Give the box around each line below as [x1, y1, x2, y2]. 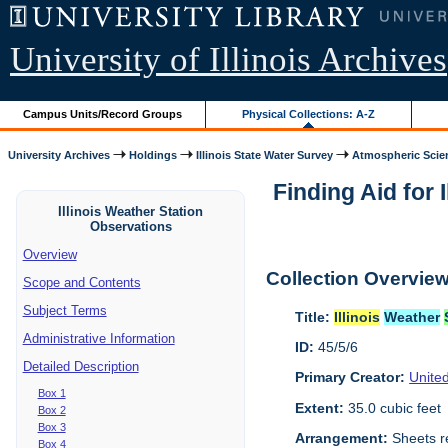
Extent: [295, 399, 345, 416]
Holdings [129, 148, 178, 161]
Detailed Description [22, 358, 139, 374]
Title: [295, 308, 331, 325]
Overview [22, 246, 77, 262]
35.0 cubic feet [344, 399, 442, 416]
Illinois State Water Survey [196, 148, 334, 161]
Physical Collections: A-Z [242, 107, 376, 120]
